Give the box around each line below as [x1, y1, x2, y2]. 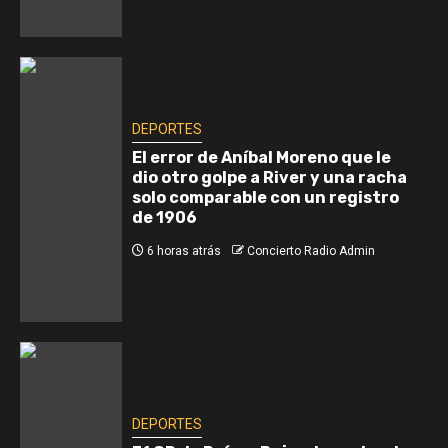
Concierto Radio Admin [247, 243, 375, 258]
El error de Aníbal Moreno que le [132, 147, 391, 167]
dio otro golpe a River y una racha [132, 167, 407, 187]
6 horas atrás [144, 243, 221, 258]
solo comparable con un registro [132, 187, 399, 207]
